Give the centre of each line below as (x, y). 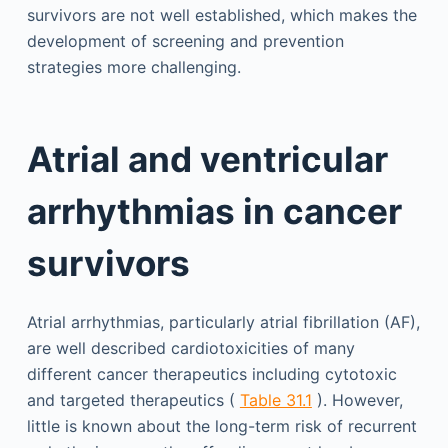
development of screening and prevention (185, 41)
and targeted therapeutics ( (133, 400)
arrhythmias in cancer (214, 210)
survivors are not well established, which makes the (221, 15)
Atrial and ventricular (207, 158)
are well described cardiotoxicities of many (190, 348)
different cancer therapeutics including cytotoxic (211, 374)
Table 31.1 (275, 400)
